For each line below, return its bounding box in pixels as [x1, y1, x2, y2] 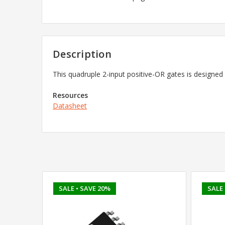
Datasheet [53, 100, 87, 110]
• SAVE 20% [75, 183, 110, 193]
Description [53, 47, 111, 61]
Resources [53, 90, 88, 100]
